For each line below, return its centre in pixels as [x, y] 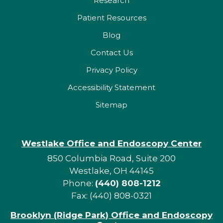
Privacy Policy [111, 70]
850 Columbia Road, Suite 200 [111, 159]
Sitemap [111, 105]
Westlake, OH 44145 [111, 171]
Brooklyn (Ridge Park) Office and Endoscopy [111, 215]
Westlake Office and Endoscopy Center [111, 144]
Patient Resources [111, 18]
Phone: [79, 183]
